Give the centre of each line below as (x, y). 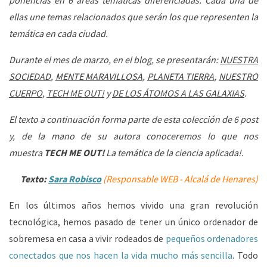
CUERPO (26, 93)
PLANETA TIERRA (181, 76)
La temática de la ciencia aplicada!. (175, 153)
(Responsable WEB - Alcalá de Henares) (181, 179)
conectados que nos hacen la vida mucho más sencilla (121, 255)
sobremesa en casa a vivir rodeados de (86, 238)
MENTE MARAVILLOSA (99, 76)
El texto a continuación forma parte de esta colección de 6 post (133, 119)
